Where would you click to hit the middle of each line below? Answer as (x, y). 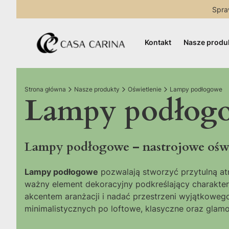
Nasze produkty (97, 89)
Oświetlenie (145, 89)
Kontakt (158, 42)
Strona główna (45, 89)
